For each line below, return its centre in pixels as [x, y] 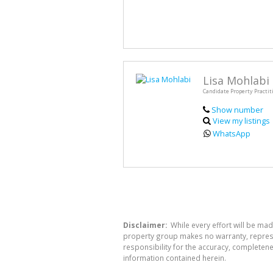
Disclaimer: [145, 225]
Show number [237, 109]
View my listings [242, 120]
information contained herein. [175, 257]
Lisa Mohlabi [236, 80]
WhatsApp [232, 133]
